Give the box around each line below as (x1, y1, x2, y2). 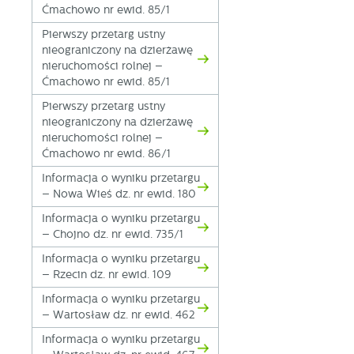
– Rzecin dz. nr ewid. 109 (42, 269, 172, 281)
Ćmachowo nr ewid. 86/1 (42, 148, 171, 160)
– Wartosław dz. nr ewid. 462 (42, 309, 196, 322)
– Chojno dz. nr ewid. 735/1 (42, 228, 184, 241)
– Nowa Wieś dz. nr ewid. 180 (42, 188, 197, 201)
